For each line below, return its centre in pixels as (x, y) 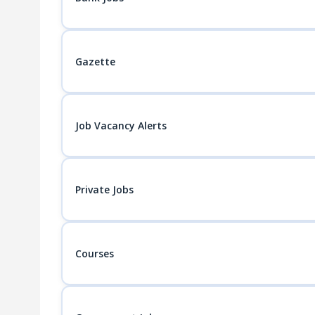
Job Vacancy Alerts (121, 125)
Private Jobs (104, 189)
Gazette (95, 61)
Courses (94, 253)
